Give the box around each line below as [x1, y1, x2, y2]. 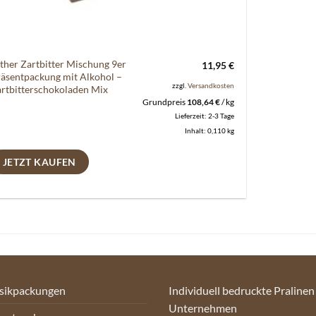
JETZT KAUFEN [2, 156, 76, 169]
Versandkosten [187, 80, 234, 90]
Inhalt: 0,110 [184, 126, 227, 135]
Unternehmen [169, 300, 237, 315]
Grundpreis [142, 97, 187, 107]
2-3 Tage [207, 111, 234, 121]
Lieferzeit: [174, 111, 208, 121]
